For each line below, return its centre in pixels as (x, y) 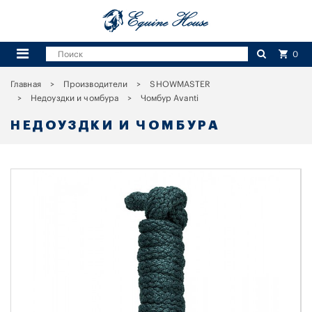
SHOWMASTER (180, 84)
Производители (95, 84)
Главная (26, 84)
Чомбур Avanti (170, 98)
